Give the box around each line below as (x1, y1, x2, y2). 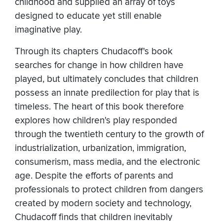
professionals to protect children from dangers (15, 184, 203, 196)
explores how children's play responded (15, 115, 177, 127)
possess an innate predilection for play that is (15, 87, 199, 99)
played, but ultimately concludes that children (15, 74, 198, 85)
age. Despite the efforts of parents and (15, 170, 173, 182)
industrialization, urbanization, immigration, (15, 143, 186, 154)
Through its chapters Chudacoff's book (15, 46, 173, 58)
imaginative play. (15, 24, 82, 36)
